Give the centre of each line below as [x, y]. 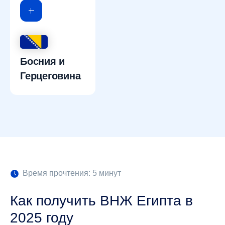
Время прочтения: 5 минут [72, 173]
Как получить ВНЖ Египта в [101, 200]
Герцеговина [50, 76]
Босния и [43, 61]
